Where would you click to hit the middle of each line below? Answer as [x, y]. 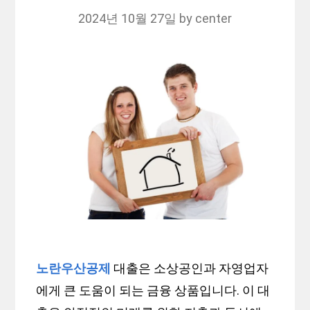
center [213, 19]
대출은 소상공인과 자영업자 [190, 268]
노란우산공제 [74, 268]
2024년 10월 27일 [127, 19]
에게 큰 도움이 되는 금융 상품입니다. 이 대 [153, 291]
